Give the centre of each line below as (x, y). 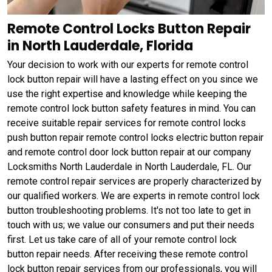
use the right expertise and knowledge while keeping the (127, 93)
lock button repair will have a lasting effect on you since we (133, 79)
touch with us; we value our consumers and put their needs (131, 225)
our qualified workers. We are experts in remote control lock (134, 195)
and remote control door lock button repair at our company (129, 152)
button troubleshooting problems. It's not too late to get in (129, 210)
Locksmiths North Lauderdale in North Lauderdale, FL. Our (129, 166)
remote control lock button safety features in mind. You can (131, 108)
